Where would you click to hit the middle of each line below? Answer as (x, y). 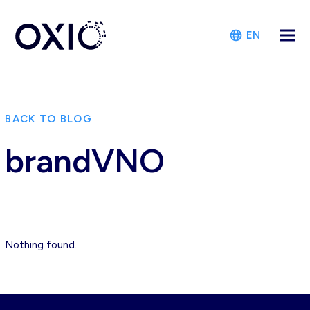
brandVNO (85, 161)
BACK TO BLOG (48, 119)
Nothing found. (41, 245)
